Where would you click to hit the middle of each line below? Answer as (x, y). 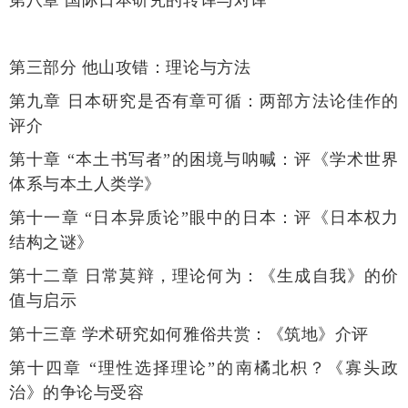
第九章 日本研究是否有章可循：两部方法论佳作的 (204, 101)
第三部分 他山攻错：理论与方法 (130, 67)
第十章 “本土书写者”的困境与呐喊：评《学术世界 (204, 159)
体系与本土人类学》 (98, 184)
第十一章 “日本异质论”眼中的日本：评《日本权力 (204, 217)
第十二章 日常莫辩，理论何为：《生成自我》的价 (204, 275)
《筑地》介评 (321, 334)
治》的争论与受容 (84, 392)
